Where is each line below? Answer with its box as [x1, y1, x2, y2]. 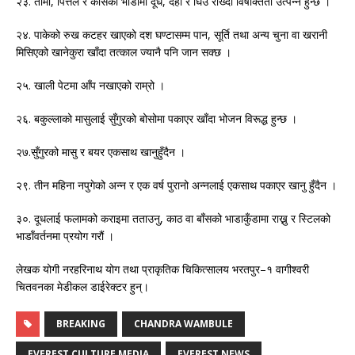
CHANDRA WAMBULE [134, 317, 233, 331]
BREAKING [56, 317, 105, 331]
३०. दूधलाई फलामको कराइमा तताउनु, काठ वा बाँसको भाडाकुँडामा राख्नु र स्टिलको [16, 211, 330, 227]
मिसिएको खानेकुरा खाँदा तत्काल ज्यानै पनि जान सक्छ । [16, 44, 231, 60]
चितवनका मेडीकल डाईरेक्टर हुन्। [16, 279, 149, 295]
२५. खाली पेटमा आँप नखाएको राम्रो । [16, 78, 165, 94]
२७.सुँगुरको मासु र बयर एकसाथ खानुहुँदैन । [16, 144, 185, 160]
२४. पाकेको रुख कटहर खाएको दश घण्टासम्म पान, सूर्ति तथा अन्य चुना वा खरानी [16, 27, 327, 43]
